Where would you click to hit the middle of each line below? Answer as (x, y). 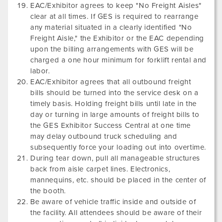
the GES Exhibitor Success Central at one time (111, 125)
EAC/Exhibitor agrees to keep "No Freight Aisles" (116, 5)
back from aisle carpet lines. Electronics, (100, 169)
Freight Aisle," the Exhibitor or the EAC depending (117, 38)
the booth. (48, 191)
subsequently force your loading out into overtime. (118, 147)
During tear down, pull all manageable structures (115, 158)
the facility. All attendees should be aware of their (116, 213)
